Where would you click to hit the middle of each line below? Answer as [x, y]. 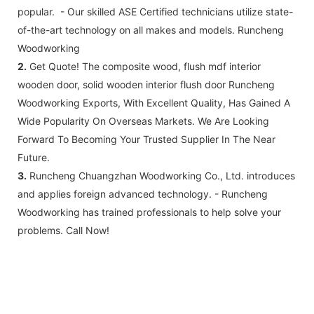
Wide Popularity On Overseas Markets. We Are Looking [143, 121]
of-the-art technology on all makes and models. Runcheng [151, 29]
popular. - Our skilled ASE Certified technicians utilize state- [155, 11]
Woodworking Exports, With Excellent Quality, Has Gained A [154, 102]
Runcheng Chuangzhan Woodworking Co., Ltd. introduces [161, 175]
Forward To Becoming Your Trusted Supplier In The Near [146, 139]
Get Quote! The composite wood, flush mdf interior [144, 66]
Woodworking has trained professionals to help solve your [149, 212]
